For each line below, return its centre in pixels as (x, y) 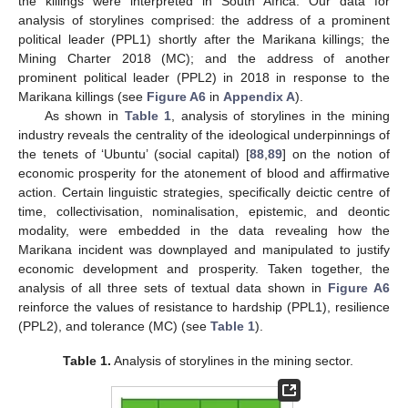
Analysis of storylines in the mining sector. (232, 360)
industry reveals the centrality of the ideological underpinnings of (204, 134)
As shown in (84, 115)
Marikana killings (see (82, 96)
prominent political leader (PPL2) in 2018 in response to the (204, 77)
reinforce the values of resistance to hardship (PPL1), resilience (204, 306)
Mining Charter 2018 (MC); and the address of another (204, 58)
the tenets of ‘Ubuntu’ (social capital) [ (134, 153)
